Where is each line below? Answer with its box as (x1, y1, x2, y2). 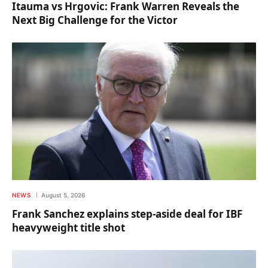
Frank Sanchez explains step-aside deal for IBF (12, 206, 242, 221)
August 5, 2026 (41, 191, 85, 199)
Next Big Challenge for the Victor (12, 13, 178, 28)
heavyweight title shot (12, 220, 125, 234)
